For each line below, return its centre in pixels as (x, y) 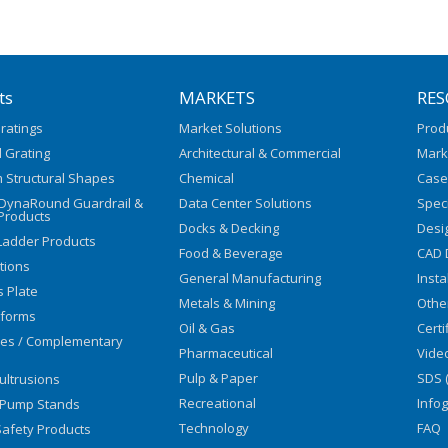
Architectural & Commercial (260, 153)
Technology (214, 428)
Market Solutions (231, 128)
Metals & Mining (227, 303)
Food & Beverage (231, 253)
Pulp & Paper (219, 378)
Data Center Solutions (246, 203)
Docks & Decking (229, 228)
